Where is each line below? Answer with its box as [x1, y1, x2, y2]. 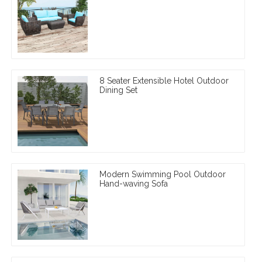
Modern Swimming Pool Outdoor [99, 169, 226, 179]
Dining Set [99, 85, 137, 95]
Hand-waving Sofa [99, 178, 168, 188]
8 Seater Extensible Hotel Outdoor [99, 75, 229, 85]
